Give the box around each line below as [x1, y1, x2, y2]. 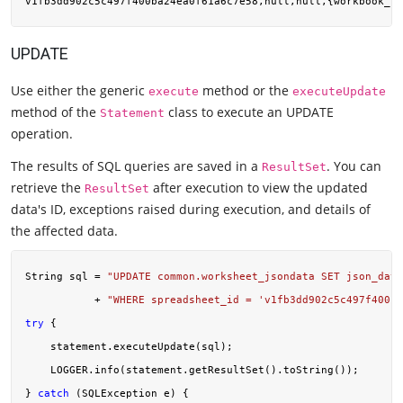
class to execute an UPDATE [165, 103, 334, 121]
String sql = [25, 269, 107, 282]
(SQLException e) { [69, 386, 189, 399]
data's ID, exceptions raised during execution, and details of [11, 200, 371, 218]
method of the [11, 103, 100, 121]
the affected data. [11, 221, 118, 239]
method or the [199, 82, 292, 100]
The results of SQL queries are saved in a [11, 157, 262, 175]
